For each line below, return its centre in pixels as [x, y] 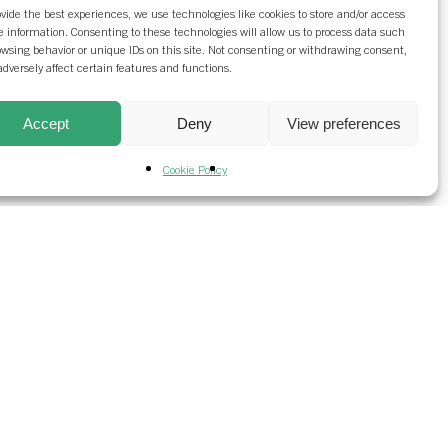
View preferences [343, 123]
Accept [46, 123]
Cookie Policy [194, 168]
